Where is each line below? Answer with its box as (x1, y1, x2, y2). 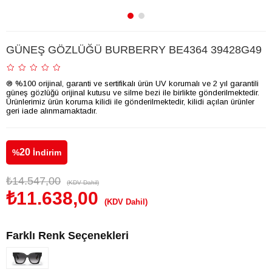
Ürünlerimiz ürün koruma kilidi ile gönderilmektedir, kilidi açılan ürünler (6, 97, 254, 106)
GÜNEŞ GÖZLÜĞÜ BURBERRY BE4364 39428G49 (6, 44, 262, 56)
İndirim (30, 148, 61, 157)
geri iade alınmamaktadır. (6, 106, 97, 115)
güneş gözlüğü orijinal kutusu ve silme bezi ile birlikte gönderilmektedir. (6, 88, 259, 97)
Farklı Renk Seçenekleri (6, 229, 129, 242)
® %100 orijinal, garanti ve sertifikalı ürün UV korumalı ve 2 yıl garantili (6, 79, 259, 88)
